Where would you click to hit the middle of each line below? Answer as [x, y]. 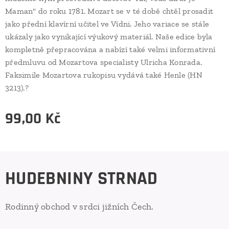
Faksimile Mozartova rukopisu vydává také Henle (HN [104, 75]
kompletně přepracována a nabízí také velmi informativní [110, 49]
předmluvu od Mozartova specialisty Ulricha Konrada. [104, 62]
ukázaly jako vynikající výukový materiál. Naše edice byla [109, 36]
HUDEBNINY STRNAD [82, 179]
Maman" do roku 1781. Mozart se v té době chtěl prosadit [109, 11]
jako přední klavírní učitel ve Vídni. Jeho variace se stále [107, 24]
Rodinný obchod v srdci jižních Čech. [79, 207]
